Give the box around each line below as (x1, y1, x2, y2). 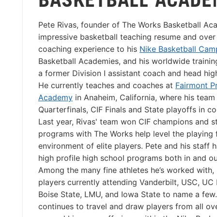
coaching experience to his (38, 44, 139, 54)
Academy (38, 93, 73, 103)
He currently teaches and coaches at (38, 80, 175, 91)
